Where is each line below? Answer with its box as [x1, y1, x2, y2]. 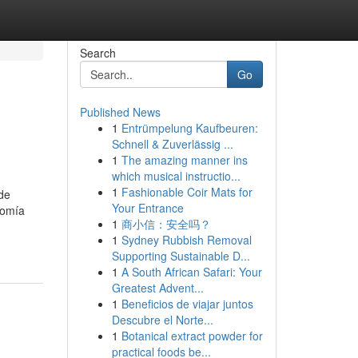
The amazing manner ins [121, 152, 248, 168]
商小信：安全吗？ [121, 216, 211, 232]
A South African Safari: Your [121, 264, 262, 280]
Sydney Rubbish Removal [121, 232, 252, 248]
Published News [79, 104, 161, 120]
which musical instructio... [111, 168, 241, 184]
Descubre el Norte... [111, 312, 213, 328]
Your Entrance [111, 200, 184, 216]
